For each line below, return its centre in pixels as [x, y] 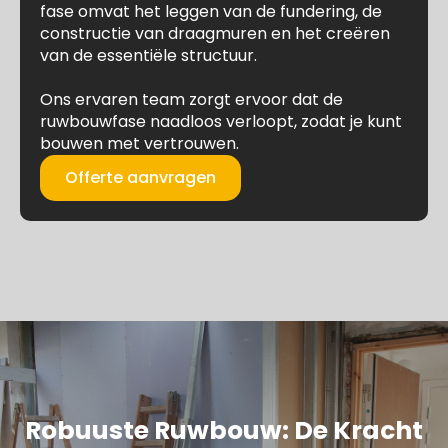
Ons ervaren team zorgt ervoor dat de [191, 99]
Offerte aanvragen [140, 177]
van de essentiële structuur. [148, 55]
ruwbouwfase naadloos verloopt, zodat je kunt [221, 121]
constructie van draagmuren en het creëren [215, 33]
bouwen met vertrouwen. [139, 143]
